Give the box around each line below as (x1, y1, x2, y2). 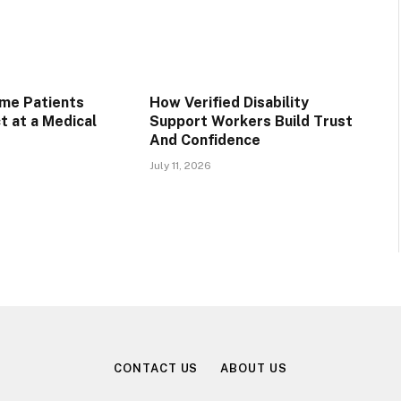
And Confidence (149, 132, 260, 149)
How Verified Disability (149, 94, 309, 112)
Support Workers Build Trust (149, 113, 353, 131)
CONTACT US (114, 362, 199, 376)
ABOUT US (220, 362, 287, 376)
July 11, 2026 (149, 159, 211, 173)
